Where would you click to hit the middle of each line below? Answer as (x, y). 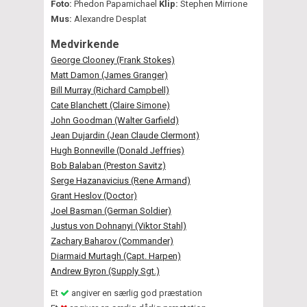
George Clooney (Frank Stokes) (113, 60)
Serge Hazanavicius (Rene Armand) (121, 180)
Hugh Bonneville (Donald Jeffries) (118, 150)
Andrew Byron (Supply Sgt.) (105, 271)
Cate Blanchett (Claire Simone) (110, 105)
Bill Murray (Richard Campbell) (110, 90)
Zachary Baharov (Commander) (112, 241)
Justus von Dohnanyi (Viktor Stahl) (119, 225)
